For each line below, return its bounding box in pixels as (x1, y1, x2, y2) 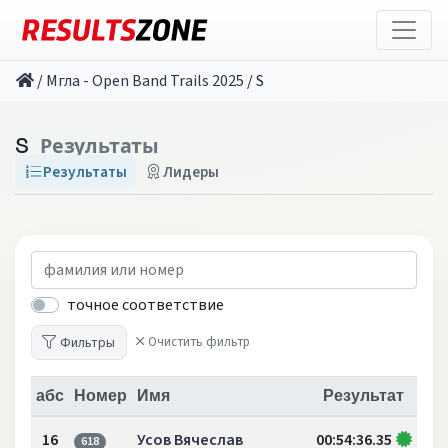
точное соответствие (67, 293, 224, 316)
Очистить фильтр (147, 333, 250, 351)
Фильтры (60, 332, 116, 352)
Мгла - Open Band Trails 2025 (46, 70, 244, 92)
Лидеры (163, 160, 220, 183)
